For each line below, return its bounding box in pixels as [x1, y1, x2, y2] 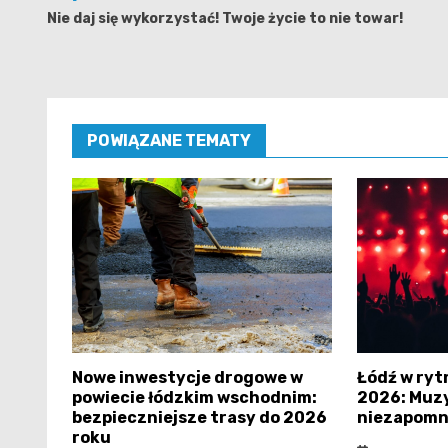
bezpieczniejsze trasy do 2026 [72, 407, 327, 427]
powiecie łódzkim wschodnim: [72, 387, 317, 407]
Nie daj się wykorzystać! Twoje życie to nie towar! [47, 9, 403, 27]
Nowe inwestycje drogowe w [72, 367, 303, 387]
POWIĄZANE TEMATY [87, 130, 251, 150]
